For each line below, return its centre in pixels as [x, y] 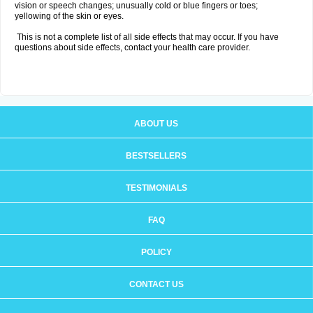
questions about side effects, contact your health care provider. [132, 48]
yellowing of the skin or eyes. [69, 16]
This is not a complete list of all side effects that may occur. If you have [147, 37]
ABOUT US [156, 124]
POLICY [156, 252]
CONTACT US [156, 284]
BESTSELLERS [156, 156]
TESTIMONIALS [156, 188]
